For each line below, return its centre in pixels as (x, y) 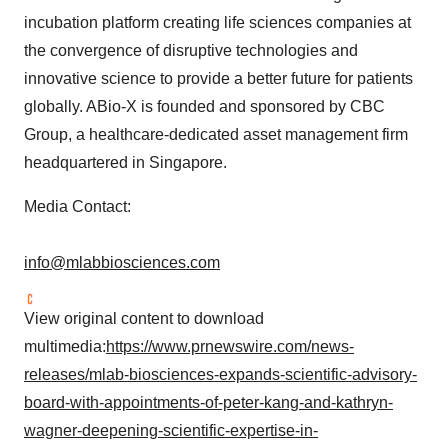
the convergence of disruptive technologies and (191, 51)
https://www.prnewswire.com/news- (230, 347)
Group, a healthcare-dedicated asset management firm (216, 135)
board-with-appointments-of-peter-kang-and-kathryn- (208, 403)
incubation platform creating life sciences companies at (217, 23)
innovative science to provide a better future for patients (218, 79)
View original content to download (144, 319)
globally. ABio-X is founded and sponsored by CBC (204, 107)
